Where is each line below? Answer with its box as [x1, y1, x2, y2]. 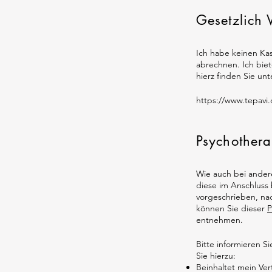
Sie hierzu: [196, 250, 236, 261]
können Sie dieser [196, 203, 267, 214]
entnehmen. [196, 214, 243, 225]
